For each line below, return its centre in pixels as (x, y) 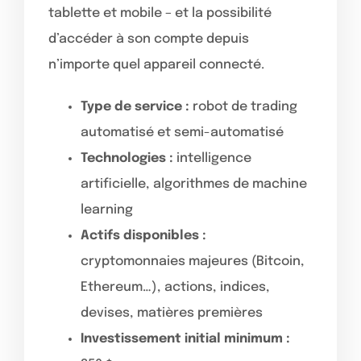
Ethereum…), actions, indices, (175, 287)
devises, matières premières (172, 313)
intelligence (212, 158)
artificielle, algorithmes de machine (194, 184)
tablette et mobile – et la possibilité (160, 13)
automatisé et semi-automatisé (182, 132)
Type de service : (135, 106)
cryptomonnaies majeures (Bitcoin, (193, 261)
